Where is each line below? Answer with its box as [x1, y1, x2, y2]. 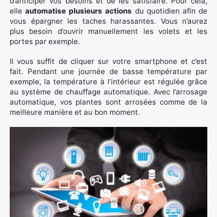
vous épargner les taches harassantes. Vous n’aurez [10, 16, 207, 26]
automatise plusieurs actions [25, 6, 132, 15]
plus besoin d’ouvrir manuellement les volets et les [10, 27, 207, 36]
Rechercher [34, 96, 74, 106]
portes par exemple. [10, 37, 80, 46]
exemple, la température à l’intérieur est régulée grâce [10, 77, 207, 86]
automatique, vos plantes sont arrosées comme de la [10, 97, 207, 107]
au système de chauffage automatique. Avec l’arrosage [10, 87, 207, 96]
